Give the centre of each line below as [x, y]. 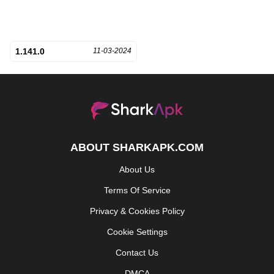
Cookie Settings [137, 231]
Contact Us [137, 252]
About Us [137, 169]
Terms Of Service [137, 190]
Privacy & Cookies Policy [137, 211]
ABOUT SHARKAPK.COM [137, 147]
